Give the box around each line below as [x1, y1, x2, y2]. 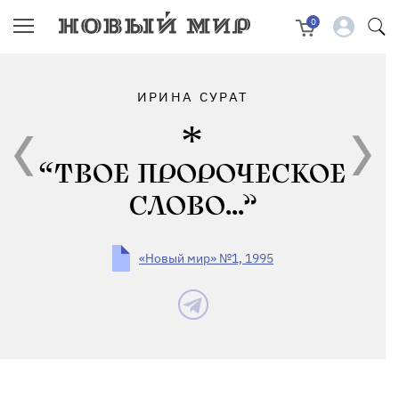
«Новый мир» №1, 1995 [139, 250, 273, 266]
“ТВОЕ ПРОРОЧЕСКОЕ [39, 159, 346, 191]
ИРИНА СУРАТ [136, 88, 249, 105]
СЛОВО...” [128, 191, 257, 223]
